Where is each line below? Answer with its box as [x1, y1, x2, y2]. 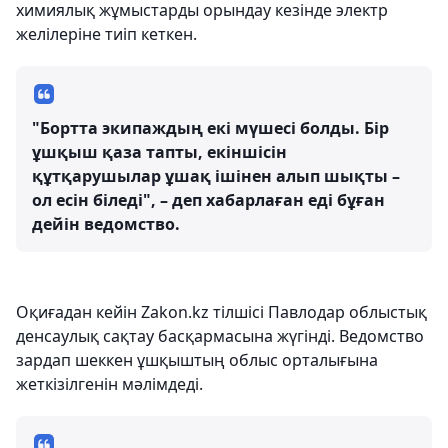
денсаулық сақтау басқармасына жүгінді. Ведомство [16, 325, 424, 347]
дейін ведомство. [32, 213, 180, 235]
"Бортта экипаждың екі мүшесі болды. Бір [32, 117, 389, 139]
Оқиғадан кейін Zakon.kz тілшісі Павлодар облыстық [16, 301, 427, 323]
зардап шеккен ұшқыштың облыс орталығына [16, 349, 378, 371]
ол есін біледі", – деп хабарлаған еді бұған [32, 189, 385, 211]
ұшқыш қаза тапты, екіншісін [32, 141, 287, 163]
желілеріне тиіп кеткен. [16, 23, 197, 45]
